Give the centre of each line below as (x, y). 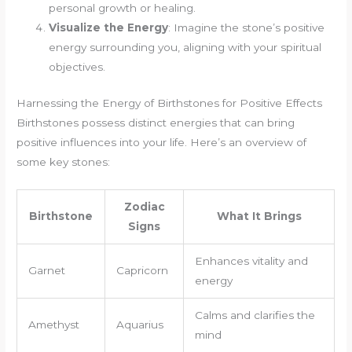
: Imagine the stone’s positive (247, 28)
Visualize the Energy (109, 28)
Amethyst (53, 324)
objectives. (77, 67)
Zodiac (144, 206)
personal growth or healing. (123, 8)
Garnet (46, 270)
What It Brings (259, 216)
